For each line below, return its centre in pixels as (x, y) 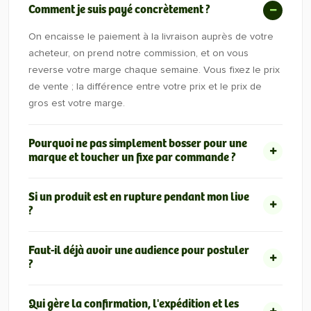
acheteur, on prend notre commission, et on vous (138, 53)
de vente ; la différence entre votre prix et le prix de (145, 86)
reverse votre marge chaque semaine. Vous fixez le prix (154, 70)
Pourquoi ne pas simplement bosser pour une (138, 144)
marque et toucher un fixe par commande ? (132, 158)
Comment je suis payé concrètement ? (119, 10)
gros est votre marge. (77, 103)
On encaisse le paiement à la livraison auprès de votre (151, 36)
